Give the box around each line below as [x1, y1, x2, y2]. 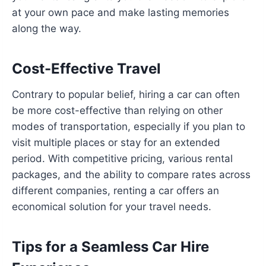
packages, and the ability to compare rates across [12, 169, 251, 181]
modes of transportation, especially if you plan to [12, 121, 245, 133]
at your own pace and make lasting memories [12, 7, 229, 19]
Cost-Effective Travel [12, 60, 161, 78]
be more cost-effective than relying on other [12, 104, 223, 117]
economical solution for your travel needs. [12, 201, 211, 213]
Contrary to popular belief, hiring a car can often [12, 88, 240, 101]
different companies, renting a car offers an [12, 185, 219, 197]
